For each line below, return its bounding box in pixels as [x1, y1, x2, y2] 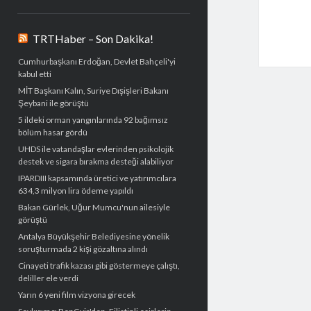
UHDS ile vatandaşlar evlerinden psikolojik [17, 144, 174, 155]
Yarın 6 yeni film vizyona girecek [17, 289, 135, 301]
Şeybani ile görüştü [17, 98, 89, 109]
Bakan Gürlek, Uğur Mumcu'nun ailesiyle [17, 202, 170, 213]
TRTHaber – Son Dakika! [32, 32, 153, 46]
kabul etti [17, 69, 51, 80]
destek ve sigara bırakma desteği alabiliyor [17, 156, 174, 167]
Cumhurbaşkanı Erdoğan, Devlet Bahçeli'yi [17, 56, 176, 67]
